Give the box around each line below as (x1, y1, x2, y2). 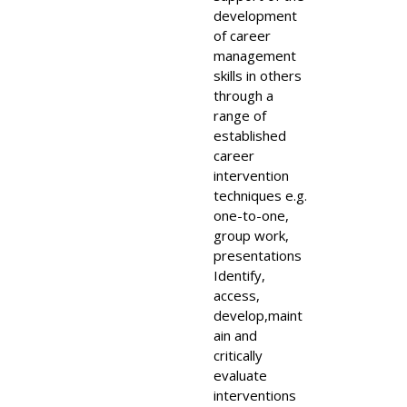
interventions (213, 386, 296, 404)
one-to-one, (213, 206, 289, 224)
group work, (213, 226, 289, 244)
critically (213, 346, 263, 364)
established (213, 126, 286, 144)
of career (213, 26, 271, 45)
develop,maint (213, 306, 303, 324)
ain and (213, 326, 257, 344)
